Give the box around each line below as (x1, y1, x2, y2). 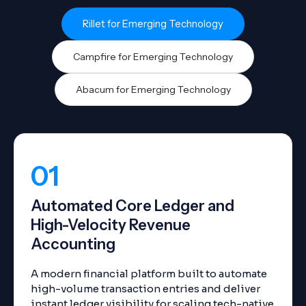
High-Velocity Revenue (31, 216, 191, 234)
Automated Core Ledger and (31, 197, 234, 215)
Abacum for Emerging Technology (75, 83, 231, 96)
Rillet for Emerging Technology (83, 17, 223, 30)
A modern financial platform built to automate (31, 267, 267, 280)
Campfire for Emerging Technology (73, 51, 233, 63)
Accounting (31, 235, 115, 253)
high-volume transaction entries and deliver (31, 282, 260, 295)
